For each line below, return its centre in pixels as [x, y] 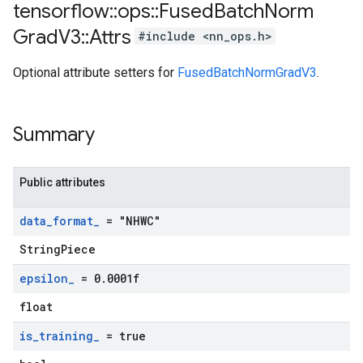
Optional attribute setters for [95, 73]
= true [123, 336]
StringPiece [58, 249]
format [73, 221]
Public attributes [62, 182]
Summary [54, 135]
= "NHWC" [130, 221]
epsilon [44, 278]
